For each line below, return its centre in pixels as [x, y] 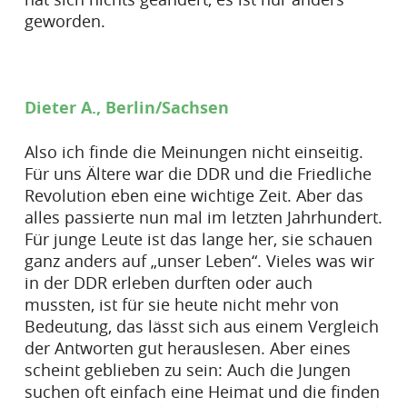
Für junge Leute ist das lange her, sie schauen [198, 238]
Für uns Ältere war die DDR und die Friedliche [198, 173]
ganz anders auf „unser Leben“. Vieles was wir [199, 260]
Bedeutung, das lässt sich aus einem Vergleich [201, 326]
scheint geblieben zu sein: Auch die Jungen [187, 369]
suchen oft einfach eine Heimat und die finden [202, 391]
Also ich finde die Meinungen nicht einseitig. [194, 151]
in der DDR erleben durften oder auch [168, 282]
